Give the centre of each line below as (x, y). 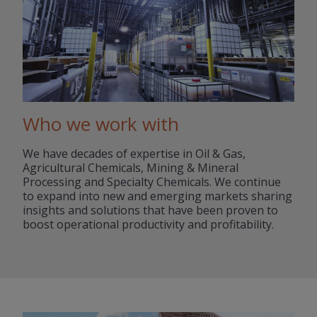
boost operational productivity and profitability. (148, 225)
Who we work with (101, 124)
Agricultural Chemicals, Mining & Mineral (131, 168)
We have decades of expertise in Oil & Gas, (134, 154)
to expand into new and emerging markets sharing (157, 196)
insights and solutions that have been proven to (150, 211)
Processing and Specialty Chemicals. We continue (152, 182)
